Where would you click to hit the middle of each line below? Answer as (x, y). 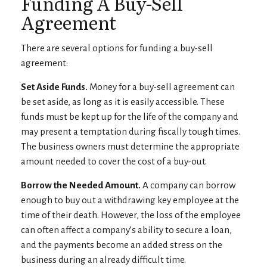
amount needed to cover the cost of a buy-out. (114, 161)
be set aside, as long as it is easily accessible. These (123, 102)
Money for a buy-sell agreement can (161, 87)
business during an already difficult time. (103, 260)
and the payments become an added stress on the (122, 245)
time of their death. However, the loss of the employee (131, 215)
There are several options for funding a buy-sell (117, 48)
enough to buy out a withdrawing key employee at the (130, 200)
